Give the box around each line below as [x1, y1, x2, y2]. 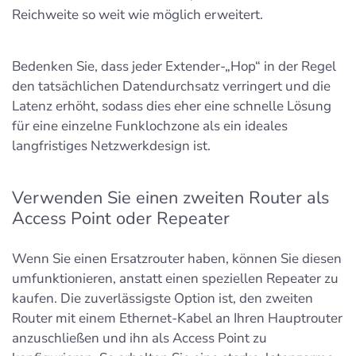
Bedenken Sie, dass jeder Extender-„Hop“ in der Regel [12, 57, 336, 76]
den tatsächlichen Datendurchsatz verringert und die [12, 77, 331, 96]
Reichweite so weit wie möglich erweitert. [12, 6, 263, 25]
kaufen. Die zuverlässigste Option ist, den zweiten [12, 289, 313, 308]
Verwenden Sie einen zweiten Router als [12, 186, 329, 211]
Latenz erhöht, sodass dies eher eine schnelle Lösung [12, 97, 331, 116]
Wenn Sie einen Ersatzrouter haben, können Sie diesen [12, 250, 342, 269]
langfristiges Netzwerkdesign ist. [12, 137, 211, 156]
